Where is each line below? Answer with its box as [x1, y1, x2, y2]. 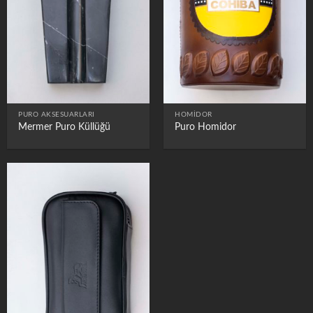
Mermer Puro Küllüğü [18, 122, 111, 132]
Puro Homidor [175, 122, 237, 132]
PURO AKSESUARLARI [18, 111, 95, 119]
